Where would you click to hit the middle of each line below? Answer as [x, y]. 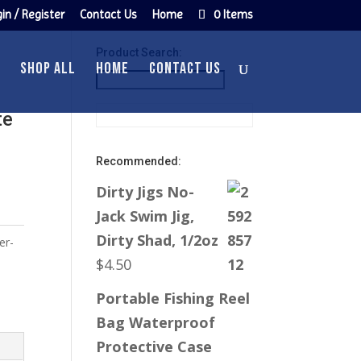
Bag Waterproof [156, 322]
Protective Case [154, 346]
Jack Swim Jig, [145, 216]
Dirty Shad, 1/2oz [158, 240]
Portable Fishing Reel [173, 298]
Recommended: [139, 161]
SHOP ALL [48, 68]
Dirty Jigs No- [145, 192]
